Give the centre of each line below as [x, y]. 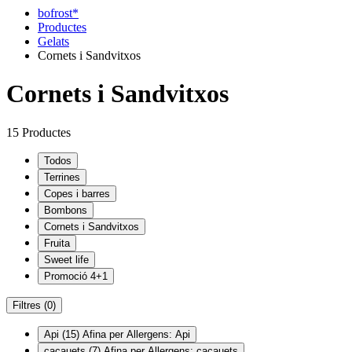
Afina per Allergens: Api [136, 334]
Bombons [66, 210]
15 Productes [38, 132]
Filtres [28, 305]
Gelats [53, 41]
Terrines [62, 177]
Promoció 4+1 [76, 276]
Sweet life [66, 259]
